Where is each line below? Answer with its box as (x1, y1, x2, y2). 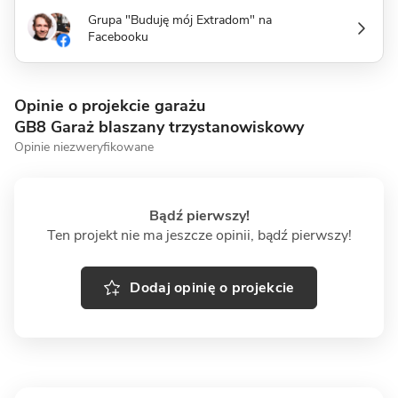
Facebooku (88, 28, 148, 46)
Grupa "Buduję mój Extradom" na (88, 12, 272, 29)
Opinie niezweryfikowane (14, 139, 154, 156)
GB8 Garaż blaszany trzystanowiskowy (14, 116, 304, 139)
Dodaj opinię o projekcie (130, 278, 295, 298)
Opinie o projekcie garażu (14, 95, 205, 117)
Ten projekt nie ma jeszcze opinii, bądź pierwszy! (46, 226, 352, 246)
